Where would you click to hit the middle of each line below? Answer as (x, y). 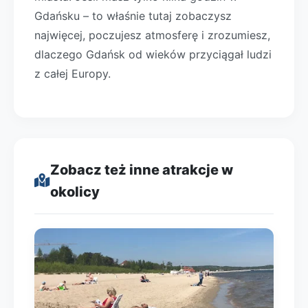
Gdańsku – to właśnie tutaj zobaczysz (133, 16)
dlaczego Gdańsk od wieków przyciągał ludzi (153, 54)
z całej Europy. (73, 74)
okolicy (75, 192)
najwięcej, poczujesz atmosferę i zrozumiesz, (152, 35)
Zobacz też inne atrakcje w (142, 170)
